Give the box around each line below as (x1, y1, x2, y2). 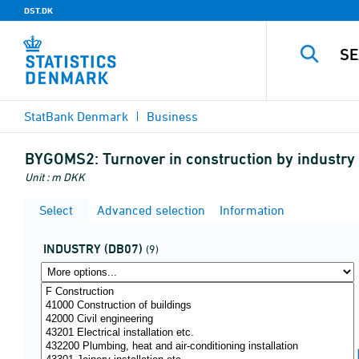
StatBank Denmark (24, 109, 128, 123)
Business (147, 109, 198, 123)
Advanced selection (94, 203, 205, 217)
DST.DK (24, 5, 53, 16)
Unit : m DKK (25, 170, 85, 184)
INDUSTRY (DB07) (43, 241, 143, 256)
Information (216, 203, 284, 217)
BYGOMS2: (25, 149, 99, 168)
